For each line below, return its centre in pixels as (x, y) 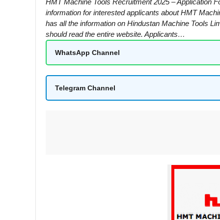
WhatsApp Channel (87, 52)
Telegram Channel (85, 88)
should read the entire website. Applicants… (115, 34)
